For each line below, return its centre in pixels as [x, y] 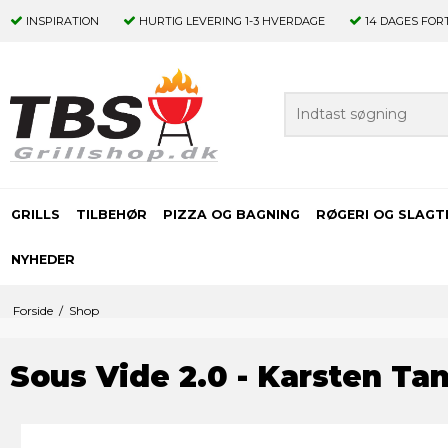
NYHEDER [43, 260]
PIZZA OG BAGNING [231, 215]
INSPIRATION [62, 21]
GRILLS [35, 215]
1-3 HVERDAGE [283, 21]
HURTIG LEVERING [190, 21]
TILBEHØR [111, 215]
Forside [32, 311]
